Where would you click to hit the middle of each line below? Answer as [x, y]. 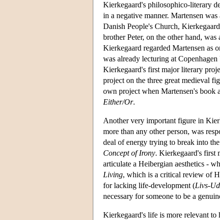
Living [113, 175]
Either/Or [118, 102]
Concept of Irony [129, 153]
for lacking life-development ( [149, 186]
